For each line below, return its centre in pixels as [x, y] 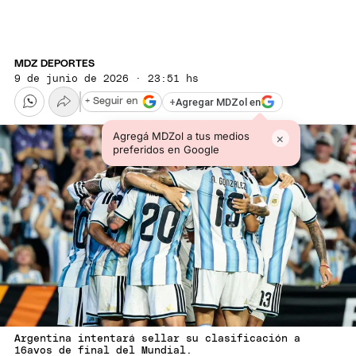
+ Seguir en [111, 102]
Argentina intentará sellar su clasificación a [157, 339]
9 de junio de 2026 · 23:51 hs [106, 79]
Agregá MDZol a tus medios [181, 136]
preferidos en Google [166, 150]
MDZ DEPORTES [54, 64]
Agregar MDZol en [218, 102]
